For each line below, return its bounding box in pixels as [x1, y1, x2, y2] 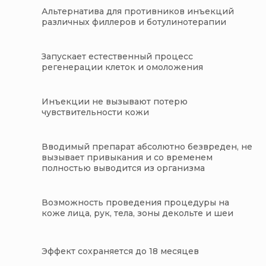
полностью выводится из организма [42, 163, 205, 174]
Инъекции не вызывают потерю [42, 96, 188, 107]
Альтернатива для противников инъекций [42, 6, 234, 17]
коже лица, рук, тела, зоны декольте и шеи [42, 208, 233, 219]
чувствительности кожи [42, 107, 149, 118]
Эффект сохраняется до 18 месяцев [42, 246, 199, 257]
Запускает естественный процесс [42, 51, 193, 62]
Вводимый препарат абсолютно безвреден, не [42, 141, 252, 153]
